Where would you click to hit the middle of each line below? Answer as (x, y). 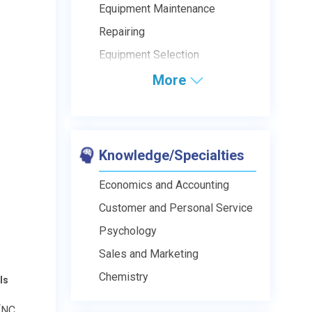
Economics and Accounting (164, 185)
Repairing (122, 31)
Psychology (128, 231)
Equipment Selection (149, 54)
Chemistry (124, 276)
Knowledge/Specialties (172, 155)
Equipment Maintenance (157, 8)
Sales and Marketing (149, 253)
